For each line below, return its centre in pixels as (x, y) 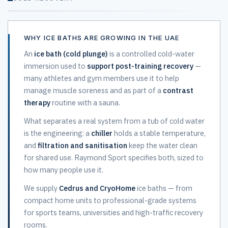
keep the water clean (162, 145)
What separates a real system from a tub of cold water (114, 121)
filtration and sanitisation (82, 145)
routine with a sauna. (85, 103)
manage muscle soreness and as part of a (93, 90)
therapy (37, 103)
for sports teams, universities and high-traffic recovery (113, 212)
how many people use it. (64, 170)
